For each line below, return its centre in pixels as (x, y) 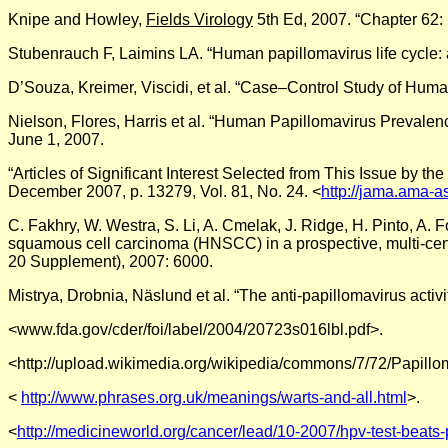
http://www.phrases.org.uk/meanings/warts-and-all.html (214, 397)
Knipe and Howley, (77, 19)
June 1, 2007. (56, 139)
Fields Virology (199, 19)
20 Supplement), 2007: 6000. (110, 261)
